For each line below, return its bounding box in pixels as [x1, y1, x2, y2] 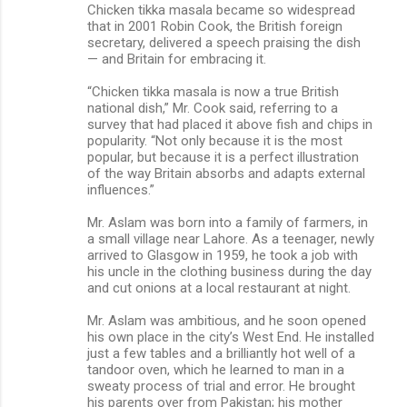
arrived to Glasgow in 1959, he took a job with [87, 246, 358, 263]
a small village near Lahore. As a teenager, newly [87, 230, 374, 247]
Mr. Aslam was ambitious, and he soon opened [87, 312, 366, 329]
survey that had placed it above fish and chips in [87, 115, 372, 133]
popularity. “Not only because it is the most [87, 132, 342, 149]
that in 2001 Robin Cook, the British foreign [87, 17, 342, 35]
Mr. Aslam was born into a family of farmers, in [87, 213, 368, 231]
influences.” [87, 181, 154, 198]
